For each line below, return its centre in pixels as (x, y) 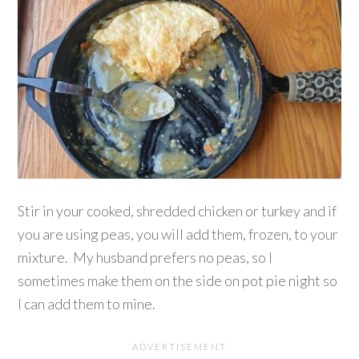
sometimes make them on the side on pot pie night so (178, 281)
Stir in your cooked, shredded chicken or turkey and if (177, 211)
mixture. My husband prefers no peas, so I (145, 258)
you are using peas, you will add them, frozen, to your (178, 234)
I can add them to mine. (87, 304)
